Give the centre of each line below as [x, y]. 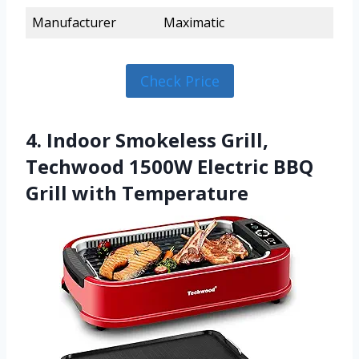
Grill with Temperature [137, 193]
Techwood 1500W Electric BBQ [169, 167]
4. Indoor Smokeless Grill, [147, 140]
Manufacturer [74, 22]
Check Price [179, 81]
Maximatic [194, 22]
